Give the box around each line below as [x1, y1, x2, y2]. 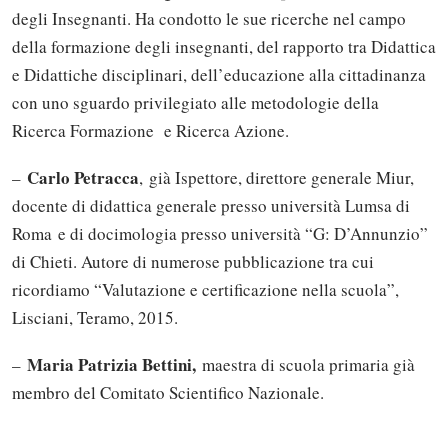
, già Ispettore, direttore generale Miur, [139, 165, 414, 189]
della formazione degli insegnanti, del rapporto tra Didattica [12, 34, 436, 58]
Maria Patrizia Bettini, [27, 351, 196, 377]
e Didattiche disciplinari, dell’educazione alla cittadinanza [12, 62, 426, 86]
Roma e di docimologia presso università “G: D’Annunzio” [12, 221, 428, 245]
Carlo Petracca [27, 164, 139, 190]
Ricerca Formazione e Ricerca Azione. [12, 118, 289, 142]
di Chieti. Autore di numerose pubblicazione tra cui [12, 249, 374, 273]
